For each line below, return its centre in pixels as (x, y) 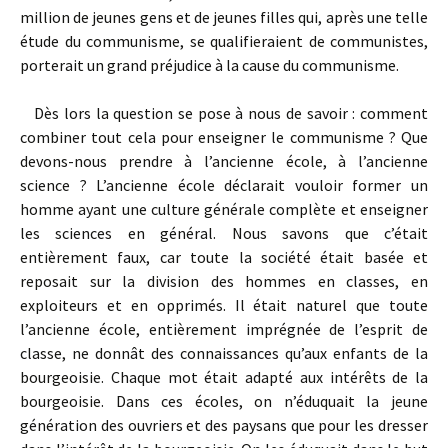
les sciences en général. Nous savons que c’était (224, 233)
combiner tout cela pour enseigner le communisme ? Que (224, 137)
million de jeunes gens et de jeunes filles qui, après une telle (224, 17)
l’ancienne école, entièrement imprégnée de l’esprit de (224, 329)
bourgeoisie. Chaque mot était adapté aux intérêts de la (224, 377)
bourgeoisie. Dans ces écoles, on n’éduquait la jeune (224, 401)
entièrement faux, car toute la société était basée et (224, 257)
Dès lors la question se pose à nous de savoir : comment (224, 113)
